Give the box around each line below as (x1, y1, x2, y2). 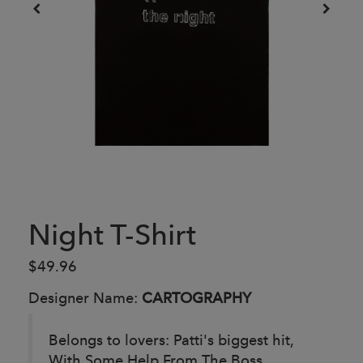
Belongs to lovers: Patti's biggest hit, (49, 330, 293, 349)
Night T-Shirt (28, 216, 196, 252)
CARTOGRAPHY (142, 288, 251, 307)
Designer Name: (28, 288, 142, 307)
